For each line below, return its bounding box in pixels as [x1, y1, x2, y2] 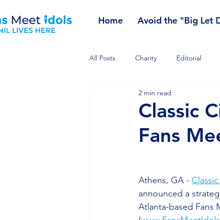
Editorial [176, 53, 201, 62]
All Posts [89, 53, 115, 62]
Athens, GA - [138, 175, 192, 186]
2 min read [138, 88, 171, 97]
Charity [135, 53, 157, 62]
